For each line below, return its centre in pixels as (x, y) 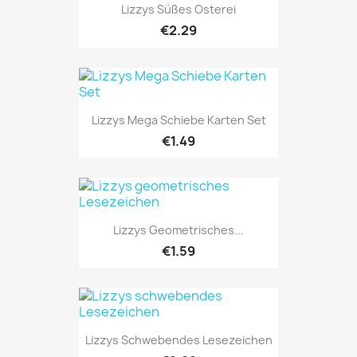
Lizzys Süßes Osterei (178, 10)
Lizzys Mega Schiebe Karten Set (178, 120)
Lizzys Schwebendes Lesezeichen (178, 340)
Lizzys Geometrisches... (178, 230)
